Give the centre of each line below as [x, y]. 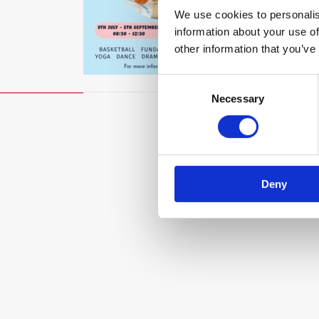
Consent [177, 82]
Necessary [238, 98]
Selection [179, 99]
